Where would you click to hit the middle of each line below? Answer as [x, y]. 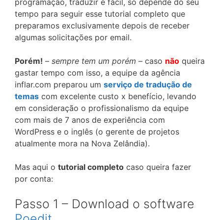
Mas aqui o [36, 167]
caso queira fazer [157, 167]
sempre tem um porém [94, 61]
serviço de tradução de [148, 84]
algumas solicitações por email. [73, 37]
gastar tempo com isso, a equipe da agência [97, 73]
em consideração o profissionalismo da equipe [102, 108]
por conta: [34, 179]
